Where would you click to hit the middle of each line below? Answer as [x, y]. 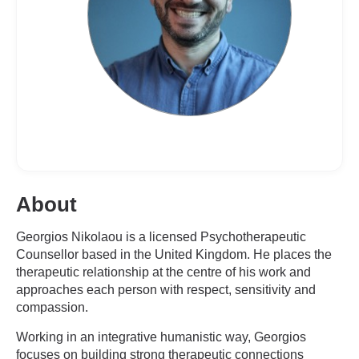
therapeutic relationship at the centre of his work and [163, 272]
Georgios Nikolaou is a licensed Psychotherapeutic [161, 237]
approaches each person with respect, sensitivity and [166, 290]
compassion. [52, 307]
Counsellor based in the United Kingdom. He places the [174, 254]
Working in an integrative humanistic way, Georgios [161, 337]
